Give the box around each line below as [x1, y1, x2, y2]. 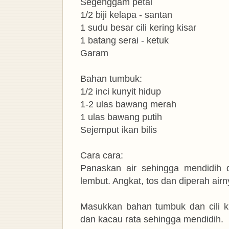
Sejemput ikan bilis [80, 124, 157, 135]
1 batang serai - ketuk [80, 35, 169, 45]
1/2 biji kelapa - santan [80, 9, 172, 20]
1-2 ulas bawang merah [80, 99, 176, 109]
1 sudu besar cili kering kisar [80, 22, 196, 33]
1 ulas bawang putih [80, 111, 162, 122]
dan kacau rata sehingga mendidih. [80, 214, 226, 224]
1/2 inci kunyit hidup [80, 86, 161, 97]
